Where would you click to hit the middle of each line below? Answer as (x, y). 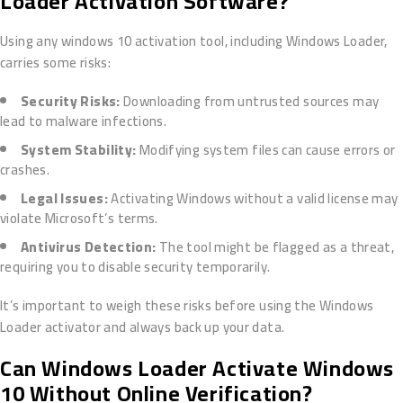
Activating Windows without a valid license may (253, 199)
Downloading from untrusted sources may (250, 102)
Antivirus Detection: (89, 247)
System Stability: (79, 150)
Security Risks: (71, 102)
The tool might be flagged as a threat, (275, 247)
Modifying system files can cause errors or (266, 150)
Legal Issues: (64, 199)
